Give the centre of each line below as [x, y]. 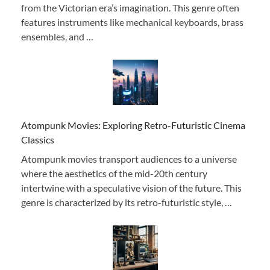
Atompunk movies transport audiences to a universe [129, 159]
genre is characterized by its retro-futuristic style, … [127, 202]
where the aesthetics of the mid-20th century [114, 173]
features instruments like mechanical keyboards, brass [132, 22]
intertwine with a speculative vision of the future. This [131, 187]
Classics [38, 139]
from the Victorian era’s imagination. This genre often [130, 7]
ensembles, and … [57, 36]
